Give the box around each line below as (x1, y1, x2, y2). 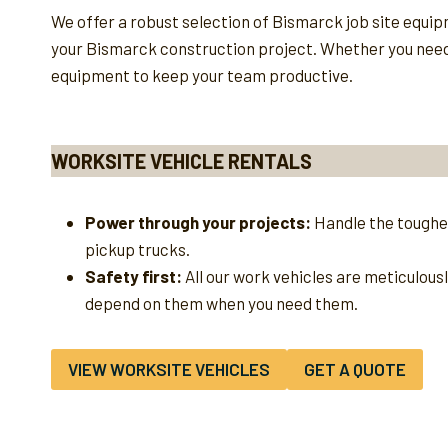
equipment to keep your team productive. (51, 65, 353, 86)
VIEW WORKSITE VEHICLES (68, 358, 270, 379)
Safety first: (85, 266, 182, 287)
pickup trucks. (85, 239, 190, 260)
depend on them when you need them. (85, 293, 358, 314)
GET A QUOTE (304, 358, 406, 379)
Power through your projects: (85, 212, 311, 233)
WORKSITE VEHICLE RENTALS (51, 149, 312, 174)
